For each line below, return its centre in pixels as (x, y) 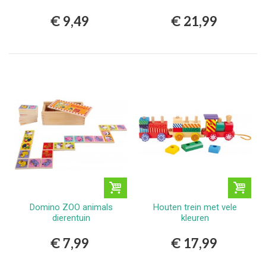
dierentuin (71, 218)
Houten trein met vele (195, 207)
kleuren (195, 218)
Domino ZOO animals (71, 207)
